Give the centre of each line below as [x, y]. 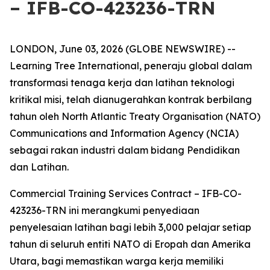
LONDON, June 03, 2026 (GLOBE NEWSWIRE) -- [123, 49]
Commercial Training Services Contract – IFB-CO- [126, 193]
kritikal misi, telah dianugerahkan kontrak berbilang [131, 99]
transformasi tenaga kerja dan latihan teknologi [122, 83]
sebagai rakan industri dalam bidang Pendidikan [125, 150]
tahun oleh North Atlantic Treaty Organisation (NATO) [135, 116]
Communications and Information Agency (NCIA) [124, 133]
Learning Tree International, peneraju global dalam [131, 66]
